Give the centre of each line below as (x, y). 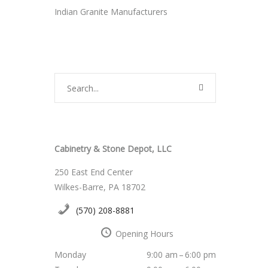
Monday (70, 255)
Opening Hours (145, 234)
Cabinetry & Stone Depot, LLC (113, 149)
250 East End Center (94, 172)
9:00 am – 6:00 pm (181, 255)
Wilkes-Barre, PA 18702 (100, 187)
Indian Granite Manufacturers (111, 12)
